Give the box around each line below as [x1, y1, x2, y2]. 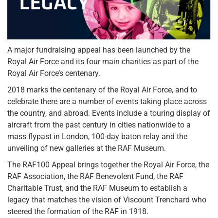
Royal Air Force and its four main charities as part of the [7, 56, 199, 66]
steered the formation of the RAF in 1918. [7, 206, 148, 216]
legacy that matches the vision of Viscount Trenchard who [7, 195, 206, 204]
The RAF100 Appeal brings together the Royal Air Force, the [7, 160, 209, 169]
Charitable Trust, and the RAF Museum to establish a [7, 183, 187, 193]
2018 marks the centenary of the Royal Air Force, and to [7, 85, 197, 94]
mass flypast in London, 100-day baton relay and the [7, 131, 187, 141]
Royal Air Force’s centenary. [7, 68, 100, 78]
